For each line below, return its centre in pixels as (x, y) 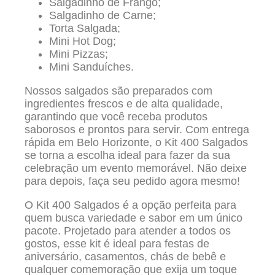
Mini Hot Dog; (83, 41)
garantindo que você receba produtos (116, 117)
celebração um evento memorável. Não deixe (136, 168)
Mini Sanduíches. (91, 67)
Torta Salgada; (85, 29)
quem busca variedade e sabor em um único (134, 218)
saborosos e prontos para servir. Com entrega (137, 130)
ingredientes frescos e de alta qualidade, (124, 104)
